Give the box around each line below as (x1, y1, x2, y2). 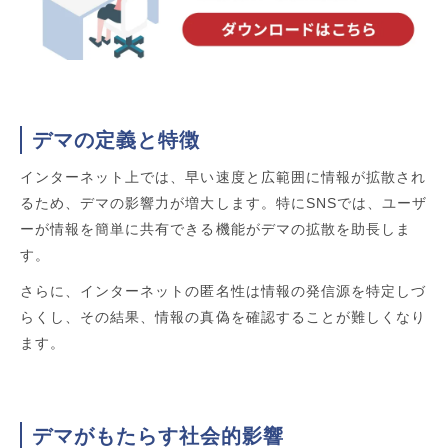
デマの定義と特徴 (32, 128, 200, 151)
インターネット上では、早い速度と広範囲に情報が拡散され (20, 168, 427, 185)
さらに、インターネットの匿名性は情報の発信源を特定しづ (20, 282, 427, 299)
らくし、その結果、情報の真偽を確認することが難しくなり (20, 308, 427, 325)
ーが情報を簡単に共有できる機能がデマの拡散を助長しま (20, 220, 412, 237)
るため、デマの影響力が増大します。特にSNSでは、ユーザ (20, 194, 428, 211)
